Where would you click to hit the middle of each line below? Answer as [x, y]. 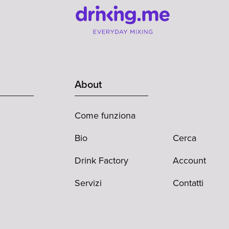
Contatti [188, 183]
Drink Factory [101, 161]
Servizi [88, 183]
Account [189, 161]
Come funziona [105, 116]
